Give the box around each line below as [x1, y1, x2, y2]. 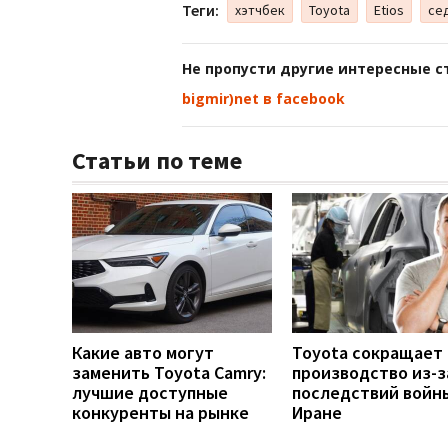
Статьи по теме [72, 144, 242, 176]
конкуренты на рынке [72, 400, 249, 424]
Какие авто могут [72, 340, 214, 364]
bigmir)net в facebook [182, 88, 345, 108]
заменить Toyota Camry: [72, 360, 266, 384]
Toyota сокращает [292, 340, 443, 364]
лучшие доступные [72, 380, 228, 404]
